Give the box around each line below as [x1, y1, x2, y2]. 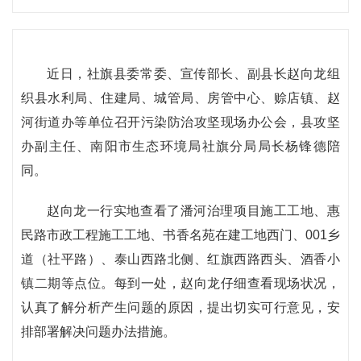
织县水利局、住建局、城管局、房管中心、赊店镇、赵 [21, 91, 340, 105]
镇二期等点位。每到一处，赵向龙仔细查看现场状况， [21, 276, 340, 290]
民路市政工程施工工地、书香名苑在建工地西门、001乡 [21, 228, 340, 242]
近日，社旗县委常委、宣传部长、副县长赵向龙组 [47, 67, 340, 81]
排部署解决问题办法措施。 [21, 325, 176, 338]
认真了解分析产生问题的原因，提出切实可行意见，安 [21, 301, 340, 314]
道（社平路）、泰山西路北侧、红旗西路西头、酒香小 [21, 252, 340, 266]
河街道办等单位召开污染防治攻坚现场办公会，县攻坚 [21, 115, 340, 129]
